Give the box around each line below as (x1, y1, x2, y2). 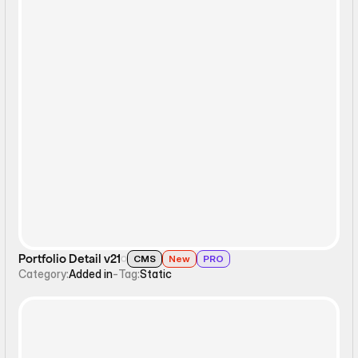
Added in (69, 266, 113, 280)
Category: (18, 266, 70, 280)
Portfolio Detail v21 (18, 251, 121, 267)
